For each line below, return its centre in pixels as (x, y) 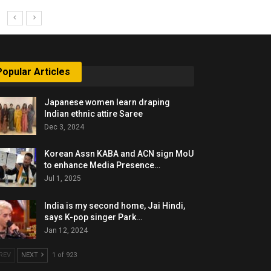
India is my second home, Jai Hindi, (115, 205)
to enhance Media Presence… (103, 165)
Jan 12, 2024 (66, 230)
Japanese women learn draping (107, 102)
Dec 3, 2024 (64, 127)
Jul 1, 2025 (63, 179)
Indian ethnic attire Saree (94, 113)
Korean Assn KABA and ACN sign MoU (119, 154)
